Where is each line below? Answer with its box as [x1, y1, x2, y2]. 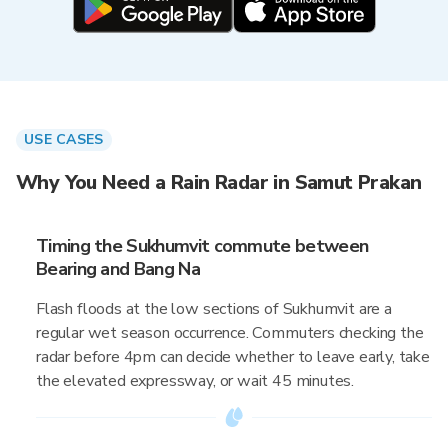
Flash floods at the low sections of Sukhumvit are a [36, 298, 392, 320]
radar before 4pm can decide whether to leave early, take [36, 346, 430, 368]
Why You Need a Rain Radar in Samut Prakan [16, 169, 422, 196]
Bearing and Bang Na [36, 257, 200, 281]
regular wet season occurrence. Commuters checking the [36, 322, 424, 344]
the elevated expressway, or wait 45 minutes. [36, 370, 355, 392]
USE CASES [24, 130, 104, 149]
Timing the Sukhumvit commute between [36, 234, 369, 258]
